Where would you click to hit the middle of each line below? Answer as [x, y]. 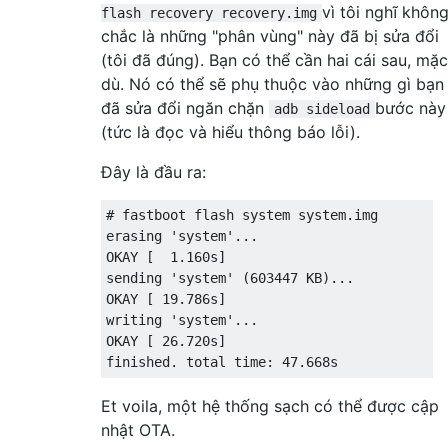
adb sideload [322, 108]
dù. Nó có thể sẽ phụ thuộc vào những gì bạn [272, 83]
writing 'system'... [182, 319]
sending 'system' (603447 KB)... [230, 277]
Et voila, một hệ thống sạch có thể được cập [270, 405]
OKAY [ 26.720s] [166, 340]
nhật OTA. [138, 429]
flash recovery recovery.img [209, 12]
